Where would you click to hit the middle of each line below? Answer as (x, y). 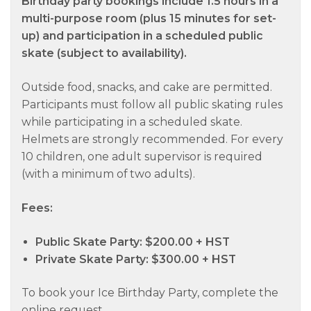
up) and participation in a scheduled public (142, 36)
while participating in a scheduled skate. (132, 122)
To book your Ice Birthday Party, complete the (150, 293)
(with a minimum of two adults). (108, 174)
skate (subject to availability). (104, 53)
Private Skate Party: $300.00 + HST (136, 259)
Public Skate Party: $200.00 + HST (133, 242)
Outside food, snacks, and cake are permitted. (147, 87)
